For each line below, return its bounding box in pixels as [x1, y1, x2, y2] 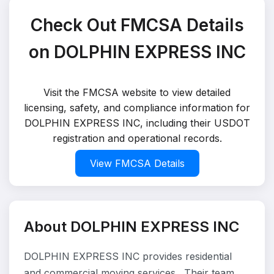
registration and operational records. [52, 132, 222, 144]
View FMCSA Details [89, 157, 185, 169]
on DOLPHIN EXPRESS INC [28, 42, 246, 62]
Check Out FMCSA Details [30, 15, 244, 35]
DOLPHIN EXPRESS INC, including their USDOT [24, 117, 250, 129]
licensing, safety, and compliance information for [24, 102, 250, 114]
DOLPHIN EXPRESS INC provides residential [24, 250, 232, 262]
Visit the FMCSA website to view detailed [43, 86, 231, 98]
